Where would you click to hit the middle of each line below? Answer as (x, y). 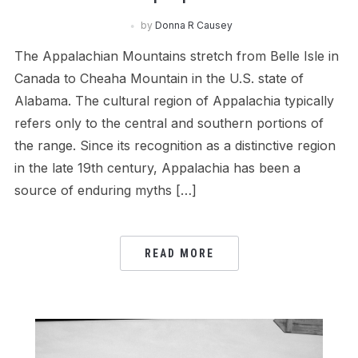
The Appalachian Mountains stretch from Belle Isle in (176, 56)
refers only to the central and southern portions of (169, 123)
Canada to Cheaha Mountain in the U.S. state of (159, 79)
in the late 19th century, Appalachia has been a (157, 168)
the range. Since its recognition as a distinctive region (175, 146)
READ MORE (179, 254)
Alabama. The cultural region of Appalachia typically (174, 101)
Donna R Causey (193, 26)
